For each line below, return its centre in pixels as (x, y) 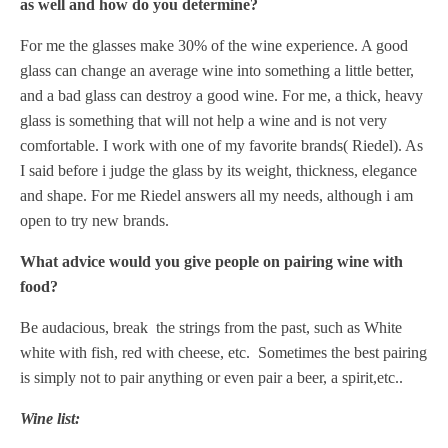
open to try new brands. (94, 220)
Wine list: (50, 418)
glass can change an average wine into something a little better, (217, 70)
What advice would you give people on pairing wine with (211, 261)
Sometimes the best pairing (342, 352)
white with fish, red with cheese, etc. (139, 352)
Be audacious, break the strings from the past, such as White (211, 327)
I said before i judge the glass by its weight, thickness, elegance (218, 170)
